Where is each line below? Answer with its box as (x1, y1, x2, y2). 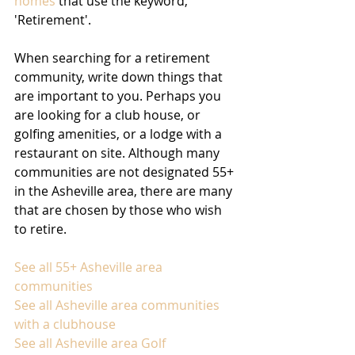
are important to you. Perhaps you (14, 87, 224, 105)
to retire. (14, 220, 70, 239)
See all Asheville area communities (14, 296, 223, 315)
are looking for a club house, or (14, 106, 204, 124)
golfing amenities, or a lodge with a (14, 125, 225, 143)
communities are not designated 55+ (14, 163, 237, 181)
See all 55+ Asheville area (14, 258, 166, 277)
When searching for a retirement (14, 49, 213, 67)
